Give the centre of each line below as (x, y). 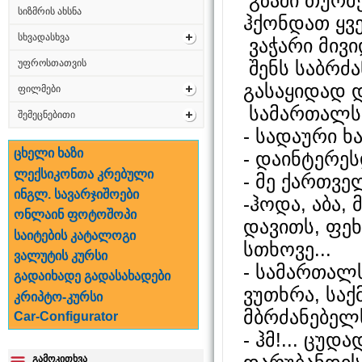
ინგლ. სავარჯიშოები (77, 194)
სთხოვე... (290, 249)
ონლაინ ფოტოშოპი (76, 215)
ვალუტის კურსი (61, 256)
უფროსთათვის (52, 63)
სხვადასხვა (44, 37)
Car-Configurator (66, 317)
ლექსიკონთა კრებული (84, 174)
